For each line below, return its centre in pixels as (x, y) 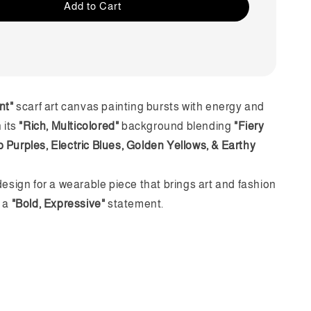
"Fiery (249, 126)
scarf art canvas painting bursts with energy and (139, 106)
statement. (135, 203)
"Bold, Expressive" (58, 203)
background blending (176, 126)
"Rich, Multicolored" (69, 126)
